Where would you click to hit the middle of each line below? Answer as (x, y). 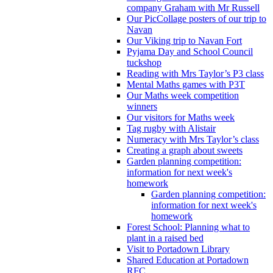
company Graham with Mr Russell (193, 7)
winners (142, 106)
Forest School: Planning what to (188, 227)
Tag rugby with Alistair (171, 128)
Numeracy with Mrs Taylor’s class (193, 139)
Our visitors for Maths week (181, 117)
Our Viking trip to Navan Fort (184, 40)
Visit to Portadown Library (178, 249)
